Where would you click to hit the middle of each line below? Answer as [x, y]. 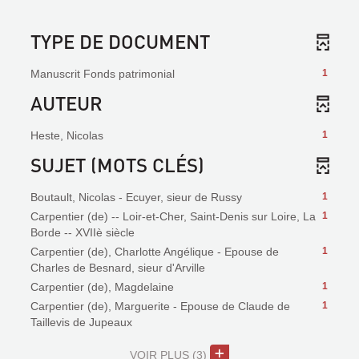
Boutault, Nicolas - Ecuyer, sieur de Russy [136, 197]
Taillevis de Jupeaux [81, 322]
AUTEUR [67, 103]
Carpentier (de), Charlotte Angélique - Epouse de [155, 252]
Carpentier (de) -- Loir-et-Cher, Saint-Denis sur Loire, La [173, 216]
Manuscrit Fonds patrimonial [103, 74]
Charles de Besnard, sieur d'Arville [118, 268]
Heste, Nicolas [67, 135]
